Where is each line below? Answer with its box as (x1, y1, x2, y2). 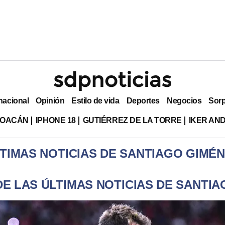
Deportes (126, 96, 160, 105)
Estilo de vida (71, 96, 120, 105)
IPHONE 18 (35, 116, 76, 125)
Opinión (36, 96, 65, 105)
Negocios (166, 96, 202, 105)
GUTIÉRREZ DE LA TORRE (82, 116, 182, 125)
